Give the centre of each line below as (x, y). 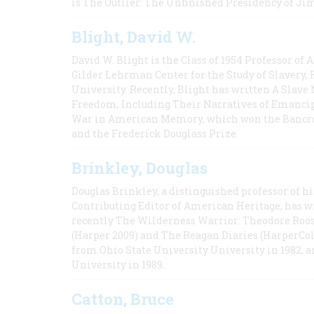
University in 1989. (118, 265)
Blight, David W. (134, 37)
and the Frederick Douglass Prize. (155, 134)
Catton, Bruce (123, 299)
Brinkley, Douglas (139, 168)
